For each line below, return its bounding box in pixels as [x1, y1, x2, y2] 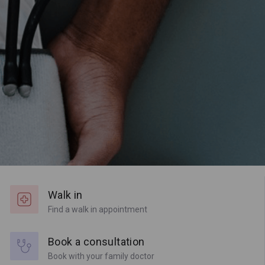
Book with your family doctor [48, 251, 154, 261]
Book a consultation [48, 235, 145, 248]
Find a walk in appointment [48, 205, 147, 214]
